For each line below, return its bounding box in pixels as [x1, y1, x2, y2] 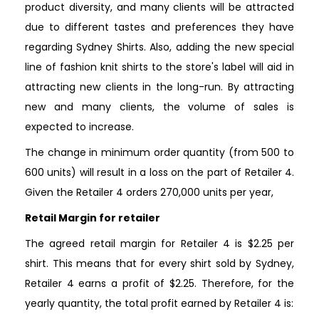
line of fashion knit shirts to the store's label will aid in [25, 59, 294, 74]
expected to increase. [25, 119, 134, 134]
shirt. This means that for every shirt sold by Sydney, [25, 256, 294, 271]
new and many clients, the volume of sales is [25, 99, 294, 114]
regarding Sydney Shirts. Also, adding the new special [25, 39, 294, 54]
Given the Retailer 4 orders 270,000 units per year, [25, 184, 273, 199]
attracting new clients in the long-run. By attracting [25, 79, 294, 94]
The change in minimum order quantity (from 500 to [25, 145, 294, 159]
